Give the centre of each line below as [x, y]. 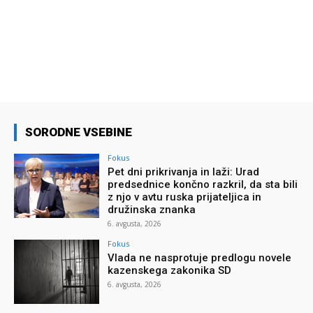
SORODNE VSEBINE [79, 132]
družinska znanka [152, 210]
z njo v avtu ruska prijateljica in [185, 197]
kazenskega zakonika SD [170, 271]
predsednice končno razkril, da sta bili [203, 185]
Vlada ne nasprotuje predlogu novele [200, 258]
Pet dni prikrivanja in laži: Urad [184, 172]
